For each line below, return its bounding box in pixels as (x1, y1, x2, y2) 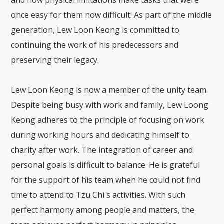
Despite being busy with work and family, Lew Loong (11, 99, 209, 111)
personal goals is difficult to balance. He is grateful (11, 159, 200, 171)
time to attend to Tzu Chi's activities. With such (11, 189, 186, 201)
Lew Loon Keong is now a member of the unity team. (11, 84, 208, 96)
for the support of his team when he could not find (11, 174, 201, 186)
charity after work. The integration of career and (11, 144, 193, 156)
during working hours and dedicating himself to (11, 129, 190, 141)
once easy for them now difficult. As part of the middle (11, 9, 212, 21)
